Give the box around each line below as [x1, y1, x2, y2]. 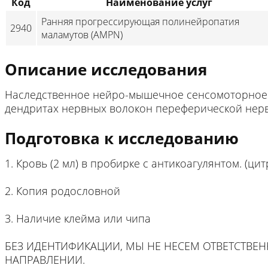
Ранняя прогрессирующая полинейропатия [41, 15, 239, 28]
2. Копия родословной [5, 184, 120, 198]
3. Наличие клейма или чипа [5, 211, 151, 226]
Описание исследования [5, 59, 207, 80]
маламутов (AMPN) [41, 28, 123, 41]
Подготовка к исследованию [5, 127, 239, 149]
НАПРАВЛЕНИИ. [5, 252, 85, 267]
